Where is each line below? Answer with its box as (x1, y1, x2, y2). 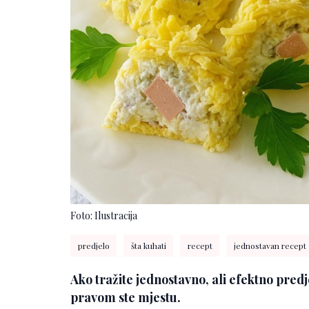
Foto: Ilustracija (70, 208, 137, 222)
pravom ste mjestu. (70, 288, 181, 306)
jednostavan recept (233, 239, 306, 251)
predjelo (77, 239, 110, 251)
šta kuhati (130, 239, 166, 251)
